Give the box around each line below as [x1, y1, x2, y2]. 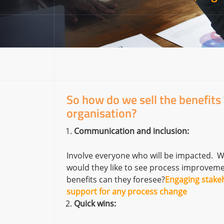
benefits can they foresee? [66, 174, 165, 185]
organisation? [66, 104, 137, 122]
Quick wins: [73, 198, 116, 209]
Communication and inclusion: [73, 125, 189, 136]
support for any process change [66, 186, 187, 197]
